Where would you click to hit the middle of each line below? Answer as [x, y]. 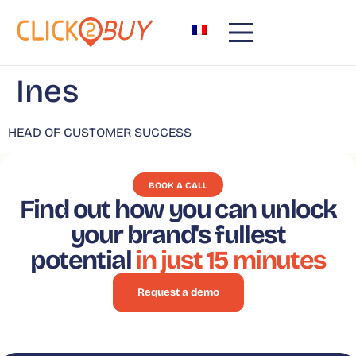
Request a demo [178, 292]
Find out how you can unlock [178, 209]
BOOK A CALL [178, 185]
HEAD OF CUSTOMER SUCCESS [100, 132]
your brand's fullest [178, 234]
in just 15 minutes [230, 260]
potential [83, 260]
